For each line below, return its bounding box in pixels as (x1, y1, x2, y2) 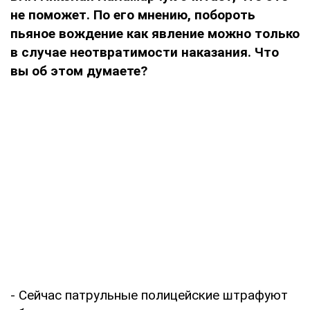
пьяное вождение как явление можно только (10, 25, 300, 42)
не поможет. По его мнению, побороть (10, 6, 255, 23)
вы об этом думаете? (10, 62, 147, 79)
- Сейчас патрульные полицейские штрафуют (10, 286, 288, 303)
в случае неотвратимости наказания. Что (10, 44, 279, 60)
